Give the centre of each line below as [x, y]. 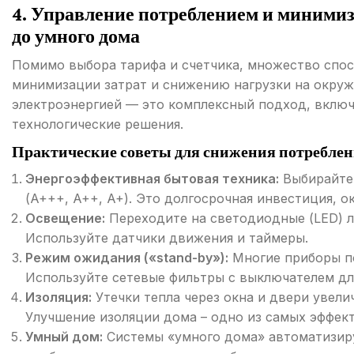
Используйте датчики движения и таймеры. [167, 238]
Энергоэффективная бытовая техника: [152, 179]
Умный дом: [64, 337]
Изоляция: [58, 298]
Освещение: [65, 218]
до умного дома [76, 36]
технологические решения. [98, 124]
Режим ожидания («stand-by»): [127, 258]
